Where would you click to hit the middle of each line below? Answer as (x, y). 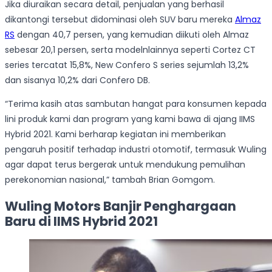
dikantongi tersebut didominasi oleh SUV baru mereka (120, 20)
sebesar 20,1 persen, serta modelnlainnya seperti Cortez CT (130, 50)
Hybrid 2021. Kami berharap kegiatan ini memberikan (115, 134)
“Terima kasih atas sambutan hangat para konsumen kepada (136, 104)
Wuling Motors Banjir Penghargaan (121, 206)
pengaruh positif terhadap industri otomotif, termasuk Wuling (136, 150)
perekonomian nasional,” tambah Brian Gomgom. (110, 180)
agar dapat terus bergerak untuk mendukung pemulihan (125, 165)
